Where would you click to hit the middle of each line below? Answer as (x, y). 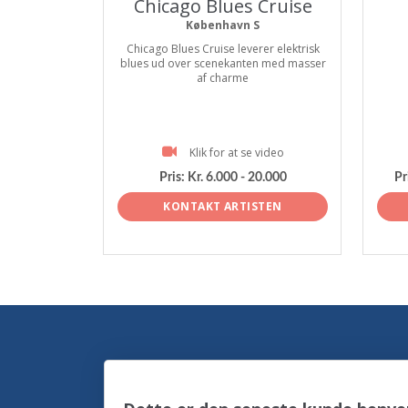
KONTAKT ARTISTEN (223, 206)
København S (223, 25)
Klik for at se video (236, 153)
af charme (223, 78)
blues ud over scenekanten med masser (223, 63)
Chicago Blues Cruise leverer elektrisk (223, 49)
